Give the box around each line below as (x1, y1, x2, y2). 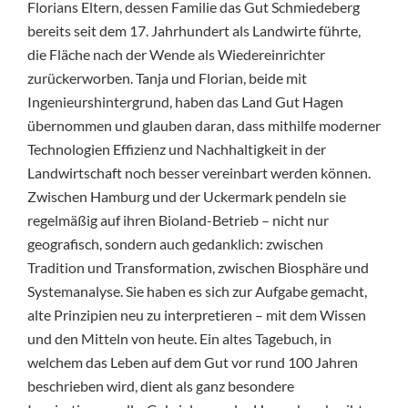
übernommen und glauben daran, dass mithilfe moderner (27, 116, 381, 134)
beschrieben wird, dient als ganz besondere (27, 376, 294, 394)
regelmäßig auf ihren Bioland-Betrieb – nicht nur (27, 210, 329, 229)
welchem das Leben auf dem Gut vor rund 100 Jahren (27, 352, 358, 371)
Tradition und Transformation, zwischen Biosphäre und (27, 258, 369, 276)
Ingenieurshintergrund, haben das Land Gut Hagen (27, 92, 343, 110)
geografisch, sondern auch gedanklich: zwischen (27, 234, 323, 252)
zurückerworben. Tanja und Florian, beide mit (27, 68, 307, 87)
